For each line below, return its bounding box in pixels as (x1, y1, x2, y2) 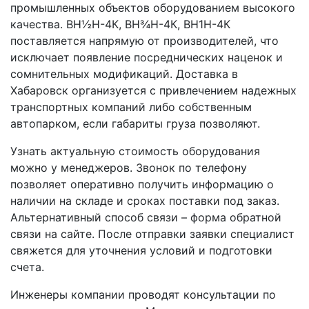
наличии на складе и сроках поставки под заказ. (10, 193, 279, 208)
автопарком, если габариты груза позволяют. (10, 116, 260, 130)
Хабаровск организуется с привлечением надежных (10, 83, 297, 97)
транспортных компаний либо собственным (10, 99, 252, 114)
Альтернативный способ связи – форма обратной (10, 210, 281, 224)
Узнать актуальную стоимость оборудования (10, 143, 260, 158)
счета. (10, 259, 44, 274)
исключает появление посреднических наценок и (10, 50, 283, 64)
